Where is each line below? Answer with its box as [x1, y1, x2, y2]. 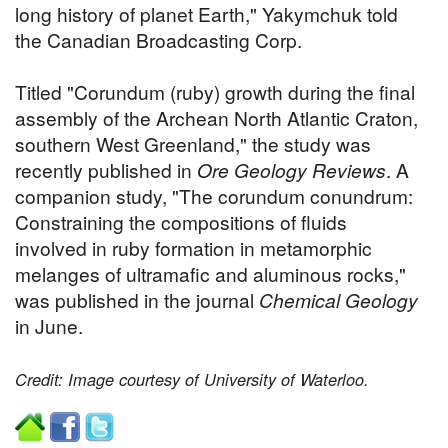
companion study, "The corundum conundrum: [15, 182, 413, 210]
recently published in [15, 156, 197, 184]
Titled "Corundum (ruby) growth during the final [15, 78, 415, 106]
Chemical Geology [259, 286, 418, 314]
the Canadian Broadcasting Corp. [15, 26, 302, 54]
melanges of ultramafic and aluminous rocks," [15, 260, 406, 288]
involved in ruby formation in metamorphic [15, 234, 372, 262]
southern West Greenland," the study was [15, 130, 371, 158]
